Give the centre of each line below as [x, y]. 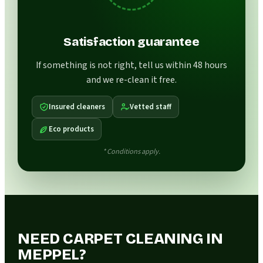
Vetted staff [151, 107]
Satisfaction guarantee [131, 42]
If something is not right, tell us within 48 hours [131, 65]
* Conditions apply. [131, 151]
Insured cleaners [77, 107]
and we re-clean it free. [131, 80]
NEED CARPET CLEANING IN [120, 239]
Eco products [72, 129]
